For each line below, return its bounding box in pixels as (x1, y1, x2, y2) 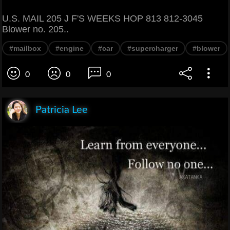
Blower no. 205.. (2, 24, 69, 35)
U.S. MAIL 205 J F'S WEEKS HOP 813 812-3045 (2, 13, 203, 24)
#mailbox (9, 44, 41, 53)
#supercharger (127, 44, 178, 53)
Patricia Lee (35, 105, 88, 116)
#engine (55, 44, 84, 53)
